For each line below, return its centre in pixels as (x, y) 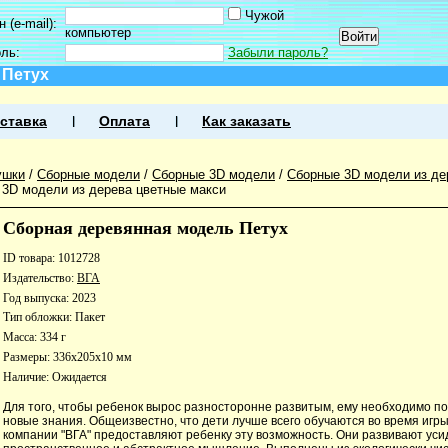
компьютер (98, 32)
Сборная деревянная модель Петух (145, 228)
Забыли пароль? (278, 52)
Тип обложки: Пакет (54, 317)
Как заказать (246, 121)
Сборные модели (88, 174)
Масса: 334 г (34, 337)
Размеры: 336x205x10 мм (67, 356)
